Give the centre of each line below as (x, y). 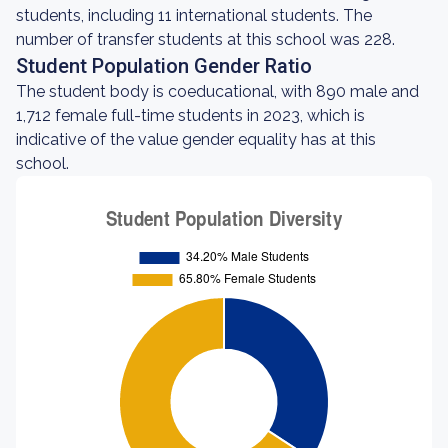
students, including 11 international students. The (194, 15)
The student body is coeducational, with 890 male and (217, 91)
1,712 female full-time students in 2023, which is (190, 115)
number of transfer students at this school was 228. (205, 39)
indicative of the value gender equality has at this (196, 139)
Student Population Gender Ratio (164, 66)
